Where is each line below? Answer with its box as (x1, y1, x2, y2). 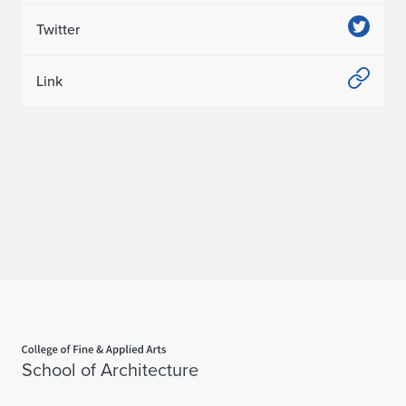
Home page (22, 327, 53, 349)
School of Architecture (22, 356, 198, 384)
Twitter (36, 18, 80, 40)
